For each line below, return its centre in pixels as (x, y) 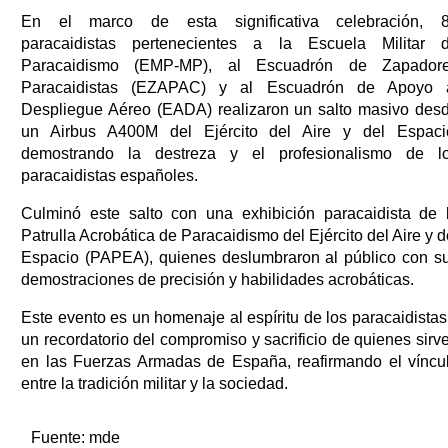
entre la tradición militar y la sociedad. (154, 383)
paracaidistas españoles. (109, 175)
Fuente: (60, 437)
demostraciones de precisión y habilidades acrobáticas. (217, 279)
